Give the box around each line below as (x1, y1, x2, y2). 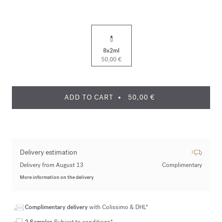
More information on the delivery (20, 174, 94, 180)
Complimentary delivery (25, 203, 89, 211)
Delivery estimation (20, 148, 77, 157)
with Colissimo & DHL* (89, 203, 148, 211)
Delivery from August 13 (20, 161, 83, 169)
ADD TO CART (64, 93, 113, 102)
